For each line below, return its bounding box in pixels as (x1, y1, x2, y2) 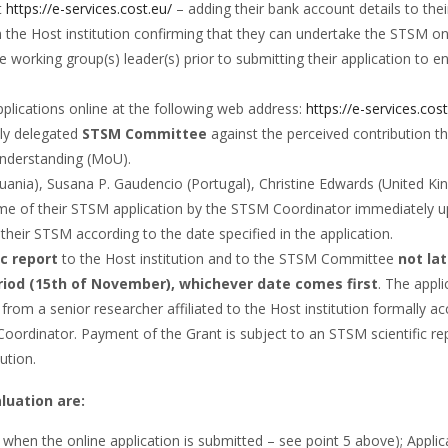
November (91, 273, 166, 293)
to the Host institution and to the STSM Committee (62, 248, 398, 268)
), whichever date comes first (166, 273, 378, 293)
